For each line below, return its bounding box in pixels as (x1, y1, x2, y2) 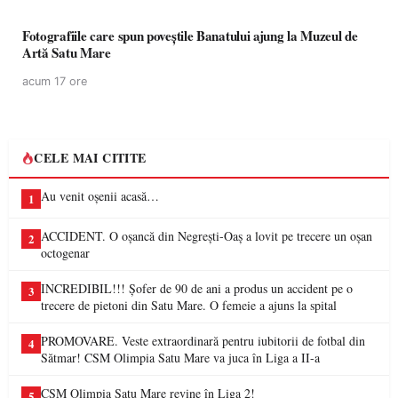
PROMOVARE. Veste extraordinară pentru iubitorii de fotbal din (41, 332, 365, 349)
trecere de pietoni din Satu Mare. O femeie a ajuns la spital (41, 297, 337, 314)
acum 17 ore (22, 75, 87, 88)
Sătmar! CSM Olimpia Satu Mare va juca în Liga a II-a (41, 349, 320, 366)
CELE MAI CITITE (34, 148, 147, 167)
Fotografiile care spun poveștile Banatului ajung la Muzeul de (22, 26, 358, 45)
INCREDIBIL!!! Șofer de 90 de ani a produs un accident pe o (41, 280, 353, 297)
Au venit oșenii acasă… (41, 187, 159, 204)
